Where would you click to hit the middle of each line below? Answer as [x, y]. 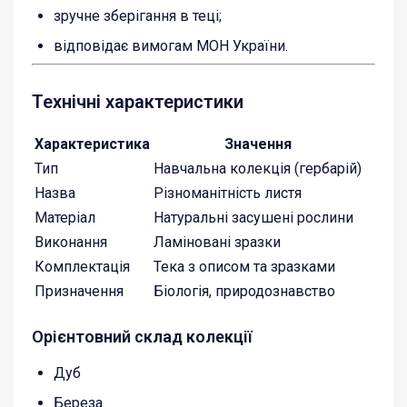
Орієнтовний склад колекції [142, 336]
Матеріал [65, 217]
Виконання [71, 242]
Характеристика [92, 144]
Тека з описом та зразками [244, 266]
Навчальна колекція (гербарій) [258, 168]
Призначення [79, 291]
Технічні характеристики [138, 101]
